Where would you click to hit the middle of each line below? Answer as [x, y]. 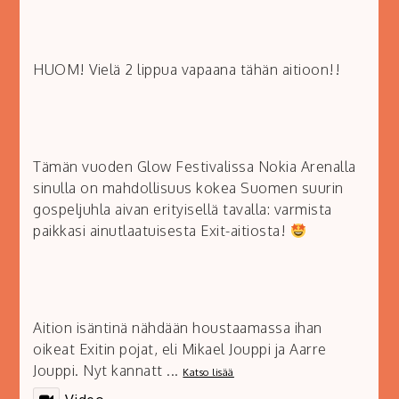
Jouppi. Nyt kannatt [98, 371]
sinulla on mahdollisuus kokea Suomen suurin [188, 188]
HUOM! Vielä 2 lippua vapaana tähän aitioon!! [187, 70]
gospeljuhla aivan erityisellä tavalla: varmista [183, 210]
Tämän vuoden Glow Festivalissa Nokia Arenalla [195, 167]
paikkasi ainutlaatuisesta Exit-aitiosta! [162, 231]
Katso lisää [208, 373]
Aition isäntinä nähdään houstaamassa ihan [178, 328]
